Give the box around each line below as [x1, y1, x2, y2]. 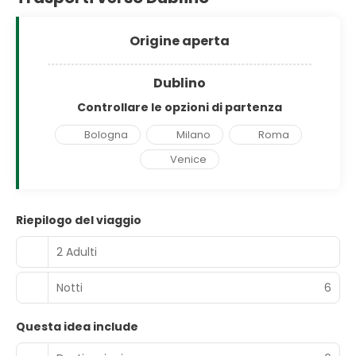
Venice [169, 152, 207, 167]
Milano [176, 126, 211, 142]
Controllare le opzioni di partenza [77, 99, 282, 115]
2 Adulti [56, 243, 97, 260]
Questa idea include [16, 319, 138, 335]
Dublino [153, 74, 206, 92]
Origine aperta [130, 32, 230, 50]
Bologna [84, 126, 129, 142]
